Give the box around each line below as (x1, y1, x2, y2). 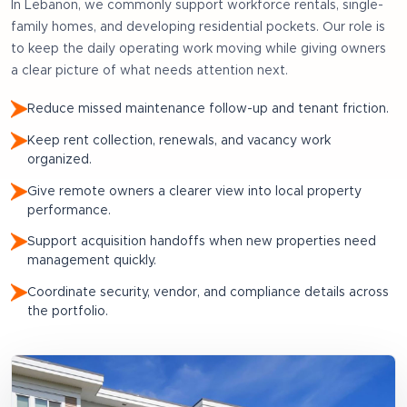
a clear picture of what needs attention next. (11, 65, 288, 78)
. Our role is (316, 21, 385, 35)
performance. (27, 203, 111, 217)
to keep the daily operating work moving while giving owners (11, 43, 386, 56)
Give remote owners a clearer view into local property (27, 184, 362, 198)
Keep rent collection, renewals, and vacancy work (27, 134, 331, 148)
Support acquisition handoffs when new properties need (27, 235, 376, 249)
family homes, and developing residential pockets (11, 21, 316, 35)
